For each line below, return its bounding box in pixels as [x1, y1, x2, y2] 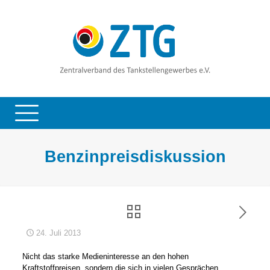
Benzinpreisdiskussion [44, 147, 226, 166]
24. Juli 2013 [36, 228, 81, 237]
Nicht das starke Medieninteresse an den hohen [22, 251, 189, 261]
